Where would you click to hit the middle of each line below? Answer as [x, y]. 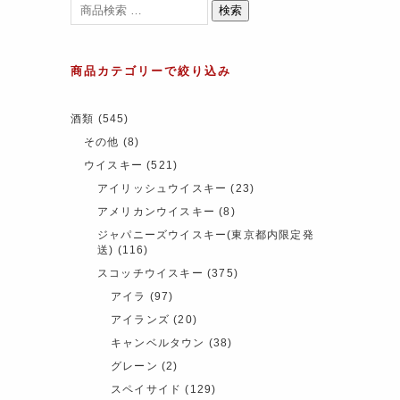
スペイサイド [146, 389]
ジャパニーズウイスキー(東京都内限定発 [206, 234]
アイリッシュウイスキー [162, 188]
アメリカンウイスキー [156, 211]
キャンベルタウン [158, 342]
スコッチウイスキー [150, 273]
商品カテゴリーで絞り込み [151, 70]
